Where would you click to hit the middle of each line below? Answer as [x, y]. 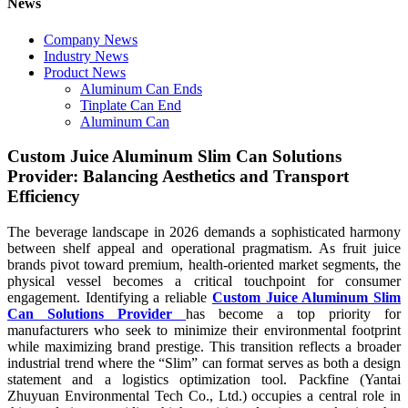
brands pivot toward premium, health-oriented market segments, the [204, 264]
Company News [91, 39]
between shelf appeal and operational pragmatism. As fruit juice [204, 248]
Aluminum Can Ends [141, 88]
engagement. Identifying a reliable [110, 297]
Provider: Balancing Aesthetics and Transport [178, 177]
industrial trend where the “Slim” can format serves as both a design [204, 362]
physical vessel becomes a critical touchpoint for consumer [204, 280]
